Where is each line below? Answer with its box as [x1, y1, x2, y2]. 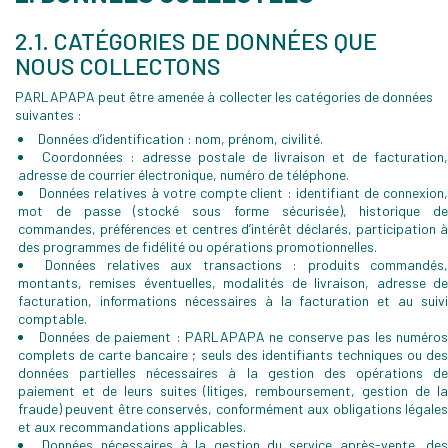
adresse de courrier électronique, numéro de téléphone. [18, 166, 349, 183]
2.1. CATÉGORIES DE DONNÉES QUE [15, 26, 377, 55]
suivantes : [15, 106, 82, 123]
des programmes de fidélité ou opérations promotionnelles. [18, 238, 377, 255]
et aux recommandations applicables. [18, 418, 246, 435]
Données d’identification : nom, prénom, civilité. [38, 130, 323, 147]
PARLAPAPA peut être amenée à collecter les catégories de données [15, 88, 433, 105]
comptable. [18, 310, 87, 327]
